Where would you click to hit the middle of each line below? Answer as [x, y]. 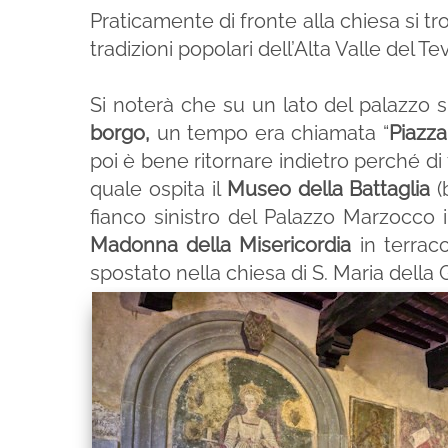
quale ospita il [158, 189]
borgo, [123, 133]
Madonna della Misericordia [221, 245]
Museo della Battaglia [328, 189]
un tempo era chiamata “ [273, 133]
